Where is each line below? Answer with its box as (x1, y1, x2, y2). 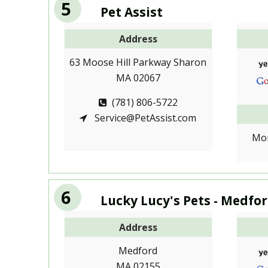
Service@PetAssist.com (92, 111, 197, 124)
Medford (118, 243, 158, 257)
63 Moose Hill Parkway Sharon (69, 55, 207, 69)
